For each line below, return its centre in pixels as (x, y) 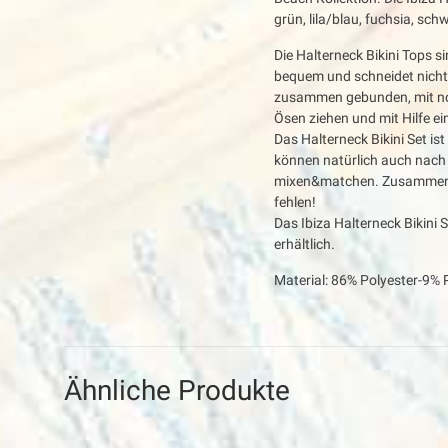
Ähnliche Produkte (177, 390)
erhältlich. (304, 243)
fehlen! (294, 201)
